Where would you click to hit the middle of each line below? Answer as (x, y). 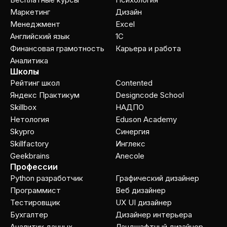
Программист (35, 190)
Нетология (30, 119)
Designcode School (150, 95)
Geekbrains (30, 156)
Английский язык (40, 36)
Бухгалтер (29, 215)
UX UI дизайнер (144, 202)
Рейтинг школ (35, 83)
